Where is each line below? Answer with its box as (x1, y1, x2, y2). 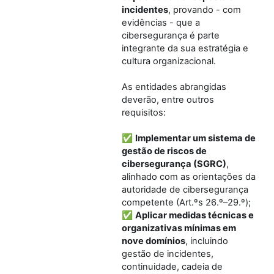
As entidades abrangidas (122, 81, 226, 92)
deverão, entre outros (122, 94, 214, 105)
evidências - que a (122, 17, 200, 28)
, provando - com (168, 4, 241, 15)
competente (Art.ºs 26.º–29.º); (122, 196, 251, 208)
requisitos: (122, 106, 166, 118)
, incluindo (185, 235, 228, 246)
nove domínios (122, 235, 185, 246)
